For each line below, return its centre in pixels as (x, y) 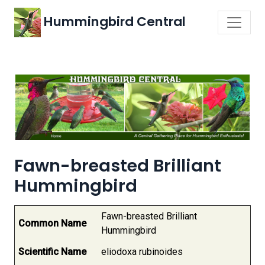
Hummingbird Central (113, 22)
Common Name (52, 223)
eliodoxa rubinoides (142, 252)
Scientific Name (52, 252)
